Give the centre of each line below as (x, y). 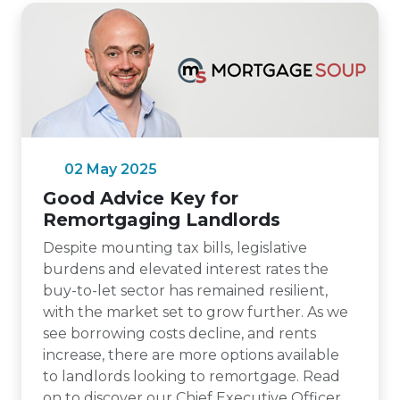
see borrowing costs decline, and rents (179, 333)
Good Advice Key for (141, 198)
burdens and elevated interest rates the (186, 269)
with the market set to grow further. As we (196, 312)
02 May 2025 (111, 169)
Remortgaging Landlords (162, 220)
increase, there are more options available (191, 355)
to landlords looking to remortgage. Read (192, 376)
